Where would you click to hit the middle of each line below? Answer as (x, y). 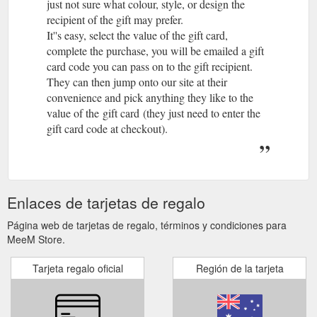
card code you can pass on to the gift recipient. (151, 66)
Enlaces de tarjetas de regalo (106, 202)
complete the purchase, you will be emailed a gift (155, 50)
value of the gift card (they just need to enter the (154, 113)
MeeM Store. (36, 239)
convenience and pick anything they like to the (150, 97)
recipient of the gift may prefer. (115, 19)
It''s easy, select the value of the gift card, (137, 35)
